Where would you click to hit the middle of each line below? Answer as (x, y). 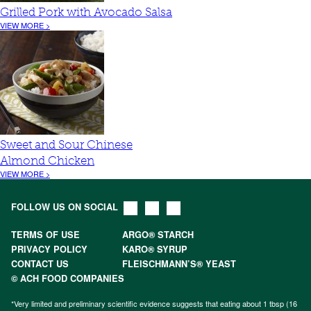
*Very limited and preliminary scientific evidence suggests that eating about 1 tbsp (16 (154, 303)
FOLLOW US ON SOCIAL (65, 207)
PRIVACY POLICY (49, 249)
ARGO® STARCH (158, 235)
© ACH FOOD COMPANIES (68, 278)
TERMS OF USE (45, 235)
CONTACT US (40, 264)
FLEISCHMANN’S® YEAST (179, 264)
